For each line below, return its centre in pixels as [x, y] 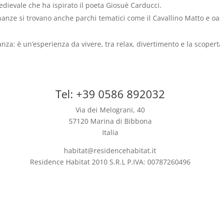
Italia [110, 132]
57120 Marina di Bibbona [110, 121]
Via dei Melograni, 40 [110, 110]
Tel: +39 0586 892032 [110, 94]
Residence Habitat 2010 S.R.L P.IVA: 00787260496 [110, 162]
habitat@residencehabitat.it [110, 150]
